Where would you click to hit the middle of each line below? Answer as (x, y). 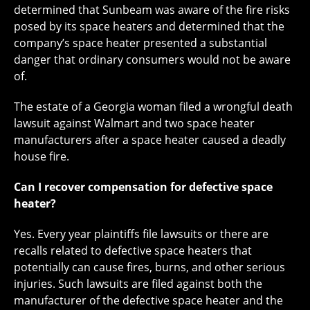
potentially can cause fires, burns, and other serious (149, 267)
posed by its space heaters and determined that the (149, 27)
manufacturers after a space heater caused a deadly (150, 140)
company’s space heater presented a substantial (140, 43)
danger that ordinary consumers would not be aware (152, 60)
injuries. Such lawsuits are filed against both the (138, 284)
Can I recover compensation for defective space (143, 187)
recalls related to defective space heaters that (133, 251)
